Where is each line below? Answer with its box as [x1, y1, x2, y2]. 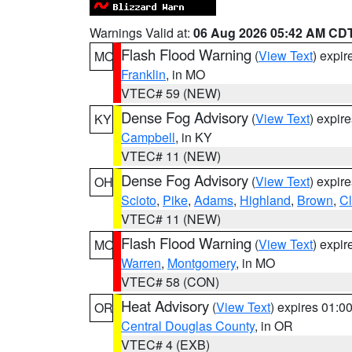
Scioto [121, 191, 156, 209]
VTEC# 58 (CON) [121, 273, 219, 291]
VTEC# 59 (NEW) [121, 84, 221, 102]
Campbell [121, 128, 175, 146]
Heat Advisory [121, 295, 209, 316]
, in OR [255, 317, 293, 335]
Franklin [121, 65, 166, 83]
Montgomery [167, 254, 236, 272]
